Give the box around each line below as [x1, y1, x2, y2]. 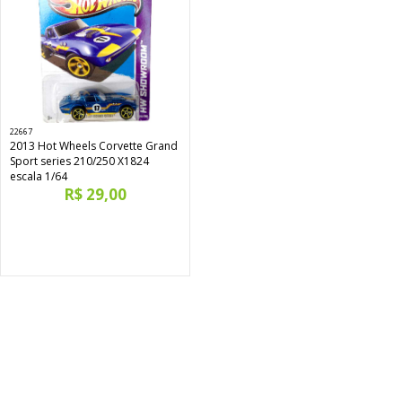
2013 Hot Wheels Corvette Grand [10, 138, 178, 154]
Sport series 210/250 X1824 [10, 153, 149, 170]
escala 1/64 [10, 169, 67, 185]
